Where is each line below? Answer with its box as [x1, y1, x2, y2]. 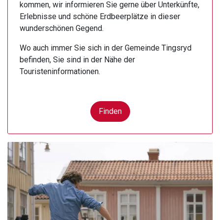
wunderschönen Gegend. [20, 24, 104, 33]
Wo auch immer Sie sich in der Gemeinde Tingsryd [20, 43, 192, 53]
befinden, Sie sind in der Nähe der [20, 55, 135, 65]
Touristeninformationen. [20, 67, 100, 77]
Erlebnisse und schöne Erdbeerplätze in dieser [20, 12, 180, 22]
